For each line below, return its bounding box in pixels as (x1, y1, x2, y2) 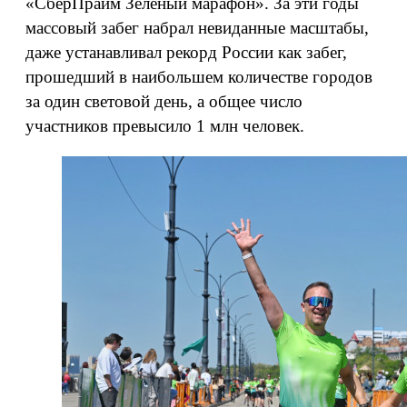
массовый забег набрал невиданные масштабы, (25, 18, 369, 37)
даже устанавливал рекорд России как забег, (25, 43, 347, 62)
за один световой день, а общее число (25, 92, 303, 111)
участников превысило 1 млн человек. (25, 116, 304, 135)
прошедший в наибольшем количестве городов (25, 67, 372, 86)
